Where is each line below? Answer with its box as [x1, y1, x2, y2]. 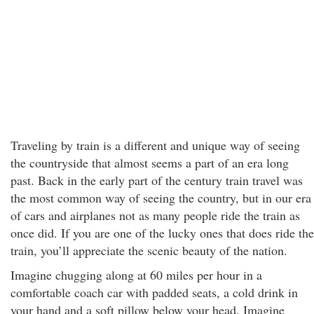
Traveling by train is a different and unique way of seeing [11, 137, 300, 153]
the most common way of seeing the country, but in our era [11, 189, 311, 206]
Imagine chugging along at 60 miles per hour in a [11, 266, 262, 283]
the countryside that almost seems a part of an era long [11, 154, 289, 171]
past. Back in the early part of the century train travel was [11, 172, 303, 189]
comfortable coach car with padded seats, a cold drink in [11, 284, 298, 301]
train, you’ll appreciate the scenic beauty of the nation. [11, 242, 287, 259]
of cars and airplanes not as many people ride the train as [11, 207, 300, 224]
